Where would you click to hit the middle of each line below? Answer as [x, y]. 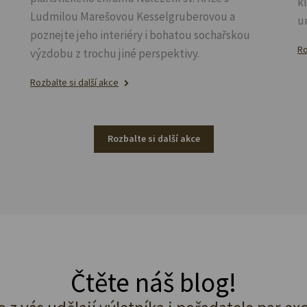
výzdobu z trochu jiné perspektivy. [115, 53]
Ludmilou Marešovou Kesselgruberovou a [133, 16]
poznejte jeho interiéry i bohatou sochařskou [140, 35]
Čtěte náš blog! [153, 282]
